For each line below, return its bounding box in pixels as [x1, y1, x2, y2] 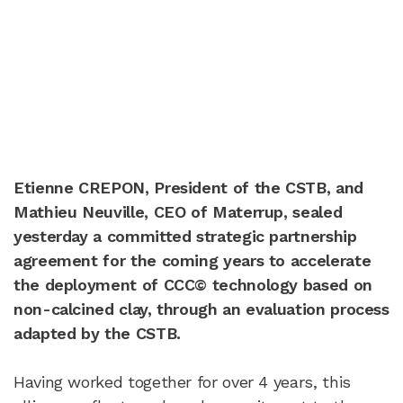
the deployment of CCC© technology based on [13, 274, 372, 294]
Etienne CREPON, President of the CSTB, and [13, 177, 363, 197]
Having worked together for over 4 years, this [13, 372, 351, 391]
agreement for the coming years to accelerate [13, 250, 372, 270]
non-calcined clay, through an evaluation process [13, 299, 390, 318]
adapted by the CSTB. [13, 323, 181, 343]
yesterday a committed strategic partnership [13, 226, 357, 246]
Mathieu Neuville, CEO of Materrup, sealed [13, 201, 343, 221]
